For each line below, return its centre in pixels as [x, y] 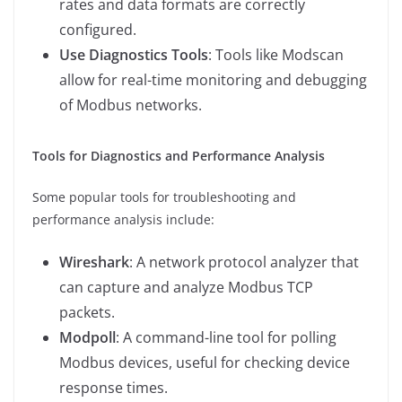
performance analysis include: [123, 219]
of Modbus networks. [131, 105]
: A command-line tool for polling [226, 337]
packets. [87, 312]
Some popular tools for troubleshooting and [164, 197]
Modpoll [87, 337]
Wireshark [94, 262]
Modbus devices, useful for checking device [205, 362]
